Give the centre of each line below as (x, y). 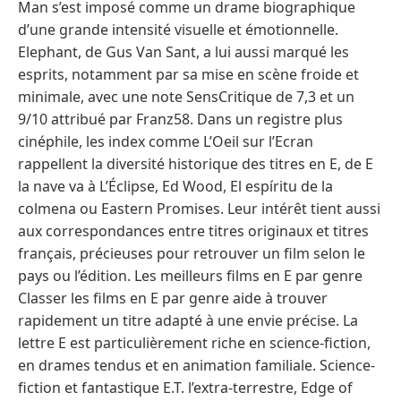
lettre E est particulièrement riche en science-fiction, (194, 342)
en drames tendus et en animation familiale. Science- (196, 365)
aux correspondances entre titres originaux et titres (193, 230)
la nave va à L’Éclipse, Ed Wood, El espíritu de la (175, 186)
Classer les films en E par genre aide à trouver (173, 298)
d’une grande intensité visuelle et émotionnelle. (178, 29)
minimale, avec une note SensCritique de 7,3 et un (186, 96)
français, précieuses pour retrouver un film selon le (192, 253)
